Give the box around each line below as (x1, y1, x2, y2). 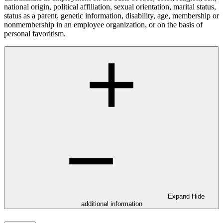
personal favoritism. (4, 29, 66, 38)
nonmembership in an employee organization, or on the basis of (4, 20, 203, 29)
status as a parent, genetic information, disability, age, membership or (4, 11, 219, 20)
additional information (81, 200, 142, 208)
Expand (168, 192, 192, 200)
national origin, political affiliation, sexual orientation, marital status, (4, 2, 216, 11)
